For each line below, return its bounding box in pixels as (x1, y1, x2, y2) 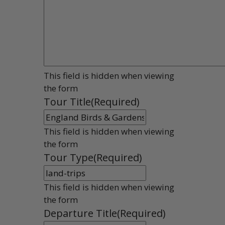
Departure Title (44, 206, 118, 220)
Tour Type (44, 151, 94, 165)
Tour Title (44, 95, 91, 109)
